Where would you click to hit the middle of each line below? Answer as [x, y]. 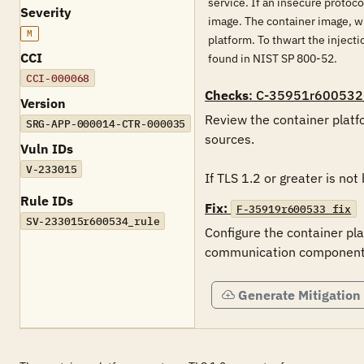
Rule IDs [47, 201]
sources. [231, 139]
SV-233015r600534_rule [93, 221]
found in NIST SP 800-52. [273, 58]
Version [43, 103]
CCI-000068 [58, 78]
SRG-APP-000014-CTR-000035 [106, 123]
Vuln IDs [47, 149]
